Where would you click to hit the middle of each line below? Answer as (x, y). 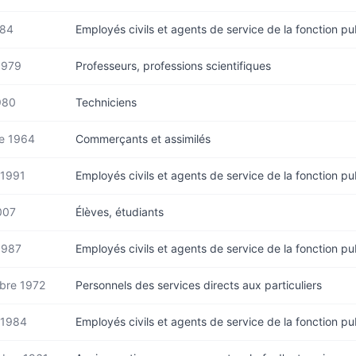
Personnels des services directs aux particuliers (199, 285)
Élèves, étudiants (120, 212)
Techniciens (106, 102)
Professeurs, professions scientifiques (173, 66)
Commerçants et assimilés (143, 139)
